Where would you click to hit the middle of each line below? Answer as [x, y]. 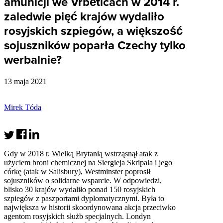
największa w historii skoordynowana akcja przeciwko [90, 207]
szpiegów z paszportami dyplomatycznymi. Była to [84, 198]
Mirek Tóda [23, 107]
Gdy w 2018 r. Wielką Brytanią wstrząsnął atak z [81, 153]
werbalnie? [33, 60]
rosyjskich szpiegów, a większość [93, 31]
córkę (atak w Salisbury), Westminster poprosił [77, 171]
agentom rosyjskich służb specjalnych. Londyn [77, 216]
